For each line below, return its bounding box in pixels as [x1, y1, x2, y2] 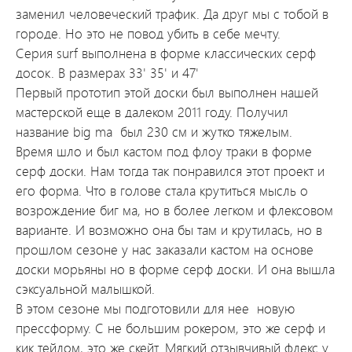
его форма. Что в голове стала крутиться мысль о [16, 181, 308, 200]
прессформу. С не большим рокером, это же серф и [16, 319, 325, 337]
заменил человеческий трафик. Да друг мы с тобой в [16, 5, 328, 23]
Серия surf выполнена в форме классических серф [16, 44, 316, 62]
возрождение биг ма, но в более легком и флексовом [16, 201, 333, 219]
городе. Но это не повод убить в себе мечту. [16, 24, 280, 42]
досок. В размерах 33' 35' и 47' [16, 64, 199, 82]
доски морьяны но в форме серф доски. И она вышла [16, 260, 335, 278]
